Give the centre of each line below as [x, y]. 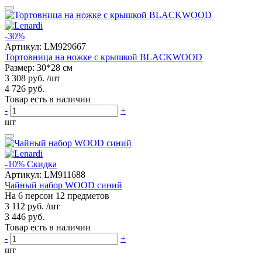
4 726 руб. [25, 88]
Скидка [42, 164]
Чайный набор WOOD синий [63, 185]
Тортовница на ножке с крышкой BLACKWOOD [104, 57]
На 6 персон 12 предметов [57, 195]
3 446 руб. [25, 216]
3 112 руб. [24, 206]
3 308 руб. [25, 78]
